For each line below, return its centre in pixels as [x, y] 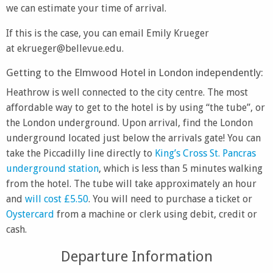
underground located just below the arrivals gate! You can [133, 138]
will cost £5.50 [57, 199]
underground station [52, 168]
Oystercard [30, 214]
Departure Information [136, 257]
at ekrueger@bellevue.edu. [65, 48]
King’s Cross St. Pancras [205, 153]
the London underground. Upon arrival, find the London [129, 123]
